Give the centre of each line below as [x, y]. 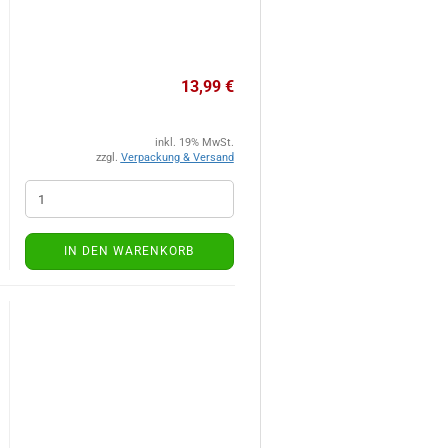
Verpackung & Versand [177, 157]
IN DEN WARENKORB [129, 251]
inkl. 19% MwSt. [194, 142]
